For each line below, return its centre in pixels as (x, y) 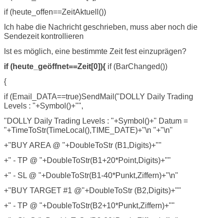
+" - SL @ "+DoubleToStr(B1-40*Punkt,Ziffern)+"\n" (91, 175)
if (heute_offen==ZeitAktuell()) (55, 12)
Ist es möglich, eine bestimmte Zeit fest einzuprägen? (95, 51)
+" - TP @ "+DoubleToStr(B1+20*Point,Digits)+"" (87, 160)
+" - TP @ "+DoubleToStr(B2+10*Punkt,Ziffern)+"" (89, 205)
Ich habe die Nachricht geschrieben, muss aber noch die (101, 27)
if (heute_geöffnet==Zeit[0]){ (55, 66)
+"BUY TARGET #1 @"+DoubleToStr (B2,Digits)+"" (92, 190)
